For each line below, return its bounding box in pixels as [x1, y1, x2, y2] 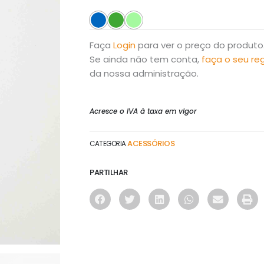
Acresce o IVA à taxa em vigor [90, 106, 197, 117]
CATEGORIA [90, 138, 126, 148]
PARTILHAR [90, 166, 128, 178]
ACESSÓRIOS [127, 137, 174, 149]
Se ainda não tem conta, [90, 53, 202, 66]
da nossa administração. [90, 67, 199, 80]
